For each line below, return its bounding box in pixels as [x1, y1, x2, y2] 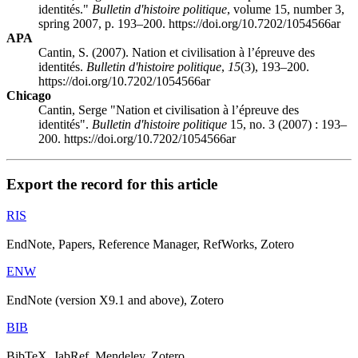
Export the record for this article [6, 176, 217, 193]
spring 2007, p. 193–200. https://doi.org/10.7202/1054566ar [38, 17, 340, 31]
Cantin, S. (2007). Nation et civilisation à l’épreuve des [38, 46, 315, 60]
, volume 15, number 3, [227, 2, 344, 17]
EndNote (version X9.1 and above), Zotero [6, 292, 224, 307]
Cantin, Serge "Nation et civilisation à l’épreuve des [38, 103, 299, 117]
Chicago [6, 89, 51, 103]
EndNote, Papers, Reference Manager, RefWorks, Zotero [6, 237, 294, 251]
